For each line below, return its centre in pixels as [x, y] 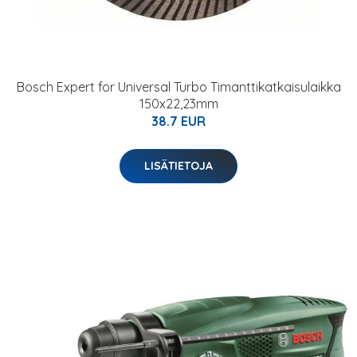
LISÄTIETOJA [178, 166]
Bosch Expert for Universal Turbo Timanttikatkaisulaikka [178, 87]
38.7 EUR [178, 121]
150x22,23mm [178, 104]
